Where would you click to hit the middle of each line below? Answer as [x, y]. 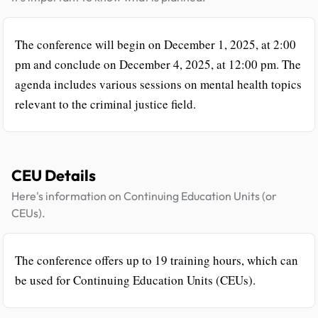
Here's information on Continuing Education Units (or [144, 196]
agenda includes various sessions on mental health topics [158, 84]
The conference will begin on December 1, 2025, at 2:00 [155, 44]
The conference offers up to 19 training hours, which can [157, 260]
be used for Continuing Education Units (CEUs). [135, 280]
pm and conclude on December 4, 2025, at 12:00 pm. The [158, 64]
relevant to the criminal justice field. [105, 104]
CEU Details [54, 175]
